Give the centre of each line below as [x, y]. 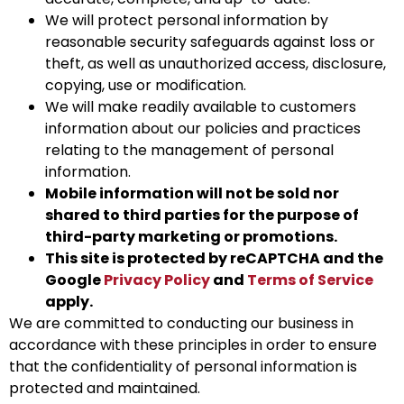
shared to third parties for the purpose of [202, 215]
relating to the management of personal [189, 150]
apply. [69, 301]
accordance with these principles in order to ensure [193, 344]
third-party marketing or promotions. [191, 236]
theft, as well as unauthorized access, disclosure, [216, 63]
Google [74, 280]
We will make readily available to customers [201, 106]
